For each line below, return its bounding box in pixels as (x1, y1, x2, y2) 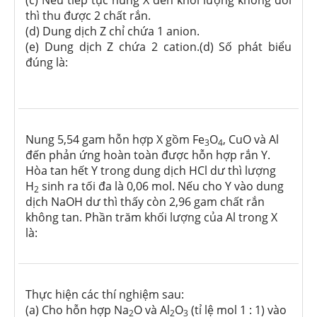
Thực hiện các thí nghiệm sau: (25, 287, 184, 303)
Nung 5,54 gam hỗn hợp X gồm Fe (25, 132, 204, 148)
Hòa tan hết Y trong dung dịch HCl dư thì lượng (25, 163, 276, 179)
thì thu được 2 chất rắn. (25, 8, 151, 24)
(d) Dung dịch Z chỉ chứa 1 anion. (25, 23, 200, 40)
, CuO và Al (223, 132, 279, 148)
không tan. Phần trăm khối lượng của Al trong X (25, 209, 277, 226)
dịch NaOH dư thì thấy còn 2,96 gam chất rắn (25, 194, 265, 210)
